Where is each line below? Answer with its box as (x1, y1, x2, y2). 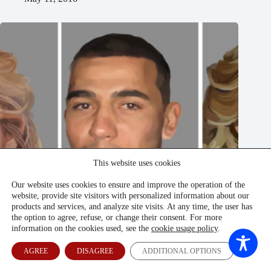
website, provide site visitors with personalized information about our (11, 191, 249, 200)
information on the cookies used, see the (11, 224, 151, 233)
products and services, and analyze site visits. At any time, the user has (11, 202, 252, 211)
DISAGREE (77, 247, 113, 255)
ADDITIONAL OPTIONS (142, 247, 221, 255)
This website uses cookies (93, 158, 180, 168)
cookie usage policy (151, 224, 218, 233)
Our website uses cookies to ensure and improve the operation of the (11, 180, 245, 189)
